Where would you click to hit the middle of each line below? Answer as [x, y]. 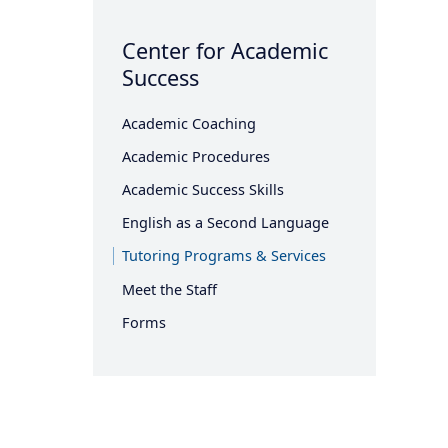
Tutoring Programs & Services [224, 256]
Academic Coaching [189, 123]
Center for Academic [225, 51]
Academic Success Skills [203, 190]
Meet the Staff [170, 289]
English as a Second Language [226, 223]
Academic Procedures [196, 157]
